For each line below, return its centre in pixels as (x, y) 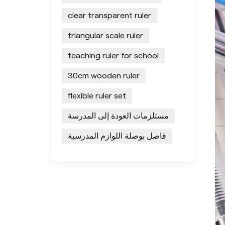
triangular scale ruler (106, 36)
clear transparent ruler (110, 16)
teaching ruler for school (114, 56)
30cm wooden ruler (104, 76)
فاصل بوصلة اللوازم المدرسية (117, 136)
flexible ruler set (97, 96)
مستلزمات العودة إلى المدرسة (119, 116)
